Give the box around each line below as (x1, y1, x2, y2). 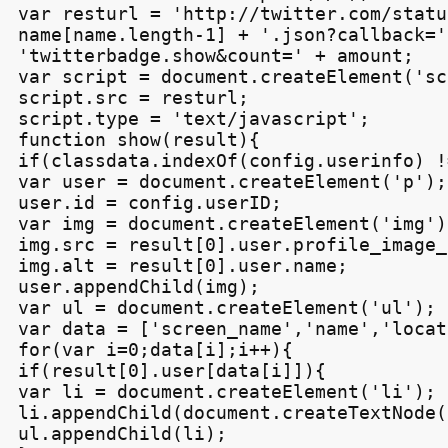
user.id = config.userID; (17, 192, 282, 214)
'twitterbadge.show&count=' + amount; (17, 45, 414, 67)
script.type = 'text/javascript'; (17, 108, 370, 130)
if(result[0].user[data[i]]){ (17, 360, 326, 382)
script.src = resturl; (17, 87, 249, 109)
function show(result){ (17, 129, 260, 151)
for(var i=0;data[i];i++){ (17, 339, 293, 361)
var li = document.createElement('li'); (17, 381, 436, 403)
